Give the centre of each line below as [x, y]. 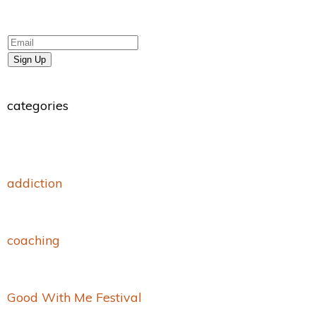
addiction [35, 183]
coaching [34, 240]
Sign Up [30, 59]
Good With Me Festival [74, 297]
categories [38, 105]
